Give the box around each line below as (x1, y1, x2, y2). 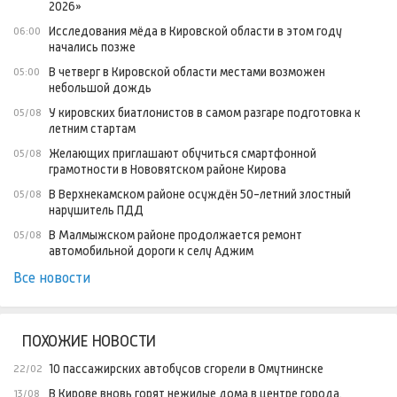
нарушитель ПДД (49, 202, 144, 217)
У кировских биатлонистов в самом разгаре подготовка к (49, 105, 361, 120)
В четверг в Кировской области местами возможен (49, 64, 325, 79)
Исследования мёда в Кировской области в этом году (49, 23, 342, 38)
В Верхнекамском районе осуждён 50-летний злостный (49, 186, 351, 201)
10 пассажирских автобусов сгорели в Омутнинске (49, 361, 323, 376)
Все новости (13, 269, 90, 286)
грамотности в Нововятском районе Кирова (49, 161, 286, 176)
